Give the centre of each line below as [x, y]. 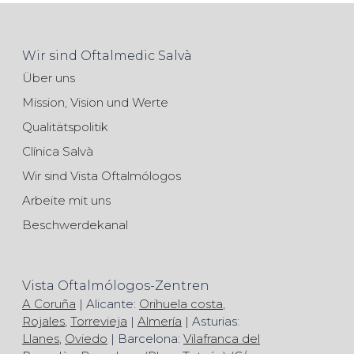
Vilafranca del [222, 338]
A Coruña [49, 303]
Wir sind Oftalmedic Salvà [107, 55]
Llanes [41, 338]
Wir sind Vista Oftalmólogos [102, 175]
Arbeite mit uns [66, 200]
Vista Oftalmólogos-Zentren [116, 285]
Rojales [43, 321]
